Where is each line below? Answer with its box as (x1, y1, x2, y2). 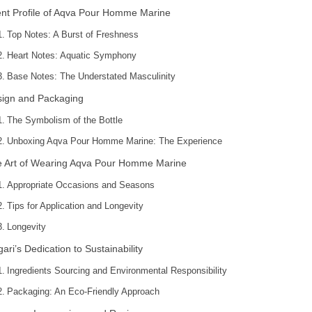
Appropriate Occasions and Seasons (6, 180, 155, 190)
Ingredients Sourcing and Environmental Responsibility (6, 265, 227, 276)
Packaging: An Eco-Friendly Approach (6, 286, 159, 297)
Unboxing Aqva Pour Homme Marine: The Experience (6, 136, 222, 146)
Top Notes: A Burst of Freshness (6, 29, 139, 40)
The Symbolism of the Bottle (6, 115, 123, 125)
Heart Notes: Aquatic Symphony (6, 50, 136, 61)
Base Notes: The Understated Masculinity (6, 71, 175, 81)
